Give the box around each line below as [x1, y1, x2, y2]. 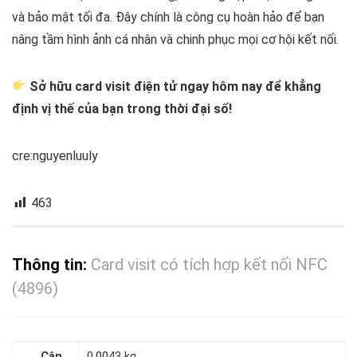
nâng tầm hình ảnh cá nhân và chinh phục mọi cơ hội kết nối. [12, 31, 339, 47]
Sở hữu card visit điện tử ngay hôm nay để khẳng [29, 78, 322, 94]
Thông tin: [12, 254, 91, 274]
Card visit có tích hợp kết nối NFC [91, 254, 328, 274]
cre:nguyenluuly [12, 147, 98, 163]
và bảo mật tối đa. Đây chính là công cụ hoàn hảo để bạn [12, 9, 324, 25]
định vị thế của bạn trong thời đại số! [12, 100, 232, 116]
